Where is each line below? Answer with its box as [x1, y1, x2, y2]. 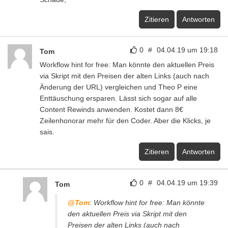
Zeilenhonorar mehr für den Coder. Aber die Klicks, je [40, 117, 211, 125]
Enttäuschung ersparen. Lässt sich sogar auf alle [40, 94, 197, 102]
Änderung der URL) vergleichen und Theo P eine [40, 83, 197, 91]
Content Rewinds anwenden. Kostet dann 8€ [40, 105, 183, 113]
